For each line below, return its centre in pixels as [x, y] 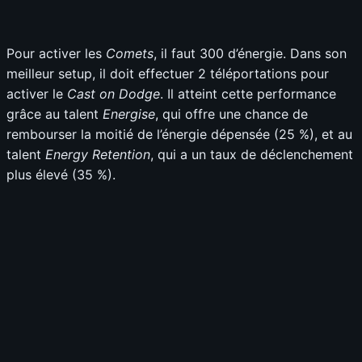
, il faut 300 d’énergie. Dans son [250, 54]
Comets [130, 54]
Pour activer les [56, 54]
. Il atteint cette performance [248, 94]
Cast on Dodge [114, 94]
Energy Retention [98, 155]
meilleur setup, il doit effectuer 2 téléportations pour [168, 74]
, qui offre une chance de [232, 114]
